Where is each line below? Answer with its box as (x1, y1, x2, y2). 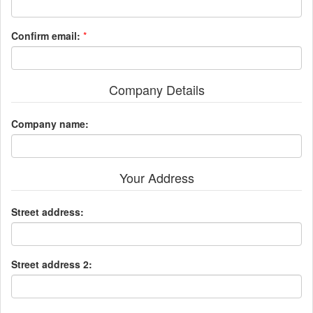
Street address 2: (11, 256, 92, 271)
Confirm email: (11, 28, 80, 43)
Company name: (11, 116, 89, 131)
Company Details (108, 80, 205, 99)
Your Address (119, 168, 194, 187)
